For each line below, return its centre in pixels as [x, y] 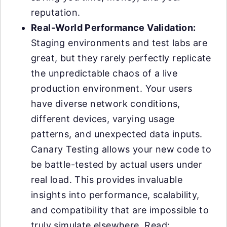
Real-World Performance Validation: [113, 28]
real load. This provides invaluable [107, 180]
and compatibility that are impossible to [120, 210]
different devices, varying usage [103, 119]
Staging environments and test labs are [119, 43]
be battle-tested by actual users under [117, 164]
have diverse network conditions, [106, 104]
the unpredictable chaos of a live [104, 73]
